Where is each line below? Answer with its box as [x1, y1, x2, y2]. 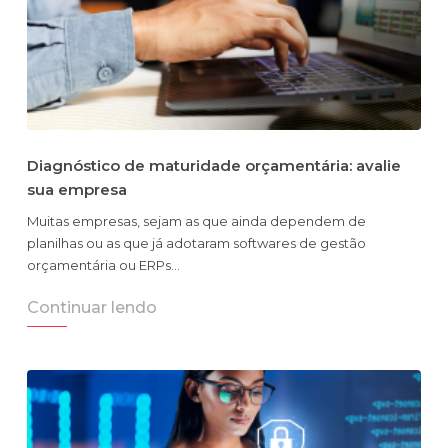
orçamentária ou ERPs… [27, 257, 180, 274]
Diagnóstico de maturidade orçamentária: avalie [27, 156, 401, 176]
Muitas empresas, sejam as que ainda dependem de [27, 213, 366, 230]
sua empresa [27, 180, 127, 200]
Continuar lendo [27, 298, 157, 318]
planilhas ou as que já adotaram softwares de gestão [27, 235, 366, 252]
